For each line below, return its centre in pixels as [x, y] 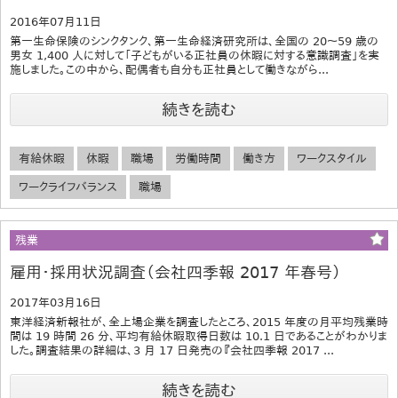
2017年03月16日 [56, 302]
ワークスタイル [332, 158]
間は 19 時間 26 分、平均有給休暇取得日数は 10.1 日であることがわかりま [199, 336]
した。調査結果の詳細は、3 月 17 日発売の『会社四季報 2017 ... [172, 350]
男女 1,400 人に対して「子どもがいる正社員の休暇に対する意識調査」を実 [195, 55]
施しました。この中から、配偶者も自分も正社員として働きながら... [169, 69]
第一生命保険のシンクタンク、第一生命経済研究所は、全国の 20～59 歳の [194, 41]
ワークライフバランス [68, 187]
